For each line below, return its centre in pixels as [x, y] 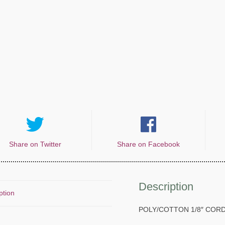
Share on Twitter [35, 145]
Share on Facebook [149, 145]
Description [166, 187]
